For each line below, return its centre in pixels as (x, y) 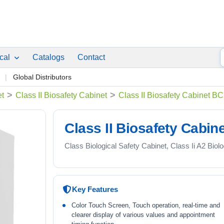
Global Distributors (42, 77)
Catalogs (48, 57)
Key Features (95, 189)
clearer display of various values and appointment (143, 215)
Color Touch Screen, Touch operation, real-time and (146, 205)
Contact (91, 57)
